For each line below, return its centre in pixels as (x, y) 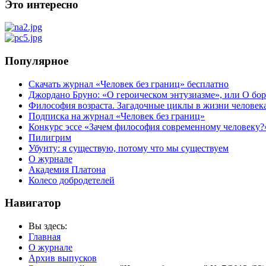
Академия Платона (67, 169)
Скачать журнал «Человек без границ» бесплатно (129, 84)
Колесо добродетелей (72, 180)
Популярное (37, 61)
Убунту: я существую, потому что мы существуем (129, 148)
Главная (45, 237)
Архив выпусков (63, 258)
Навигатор (33, 203)
